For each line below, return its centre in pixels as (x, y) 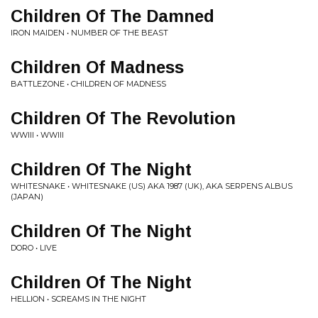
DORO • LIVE (34, 248)
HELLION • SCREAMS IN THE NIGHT (78, 299)
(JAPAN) (27, 197)
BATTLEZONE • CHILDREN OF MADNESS (88, 84)
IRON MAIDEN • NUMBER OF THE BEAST (89, 33)
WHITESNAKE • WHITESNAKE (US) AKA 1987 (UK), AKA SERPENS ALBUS (152, 186)
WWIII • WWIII (37, 135)
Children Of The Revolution (123, 118)
